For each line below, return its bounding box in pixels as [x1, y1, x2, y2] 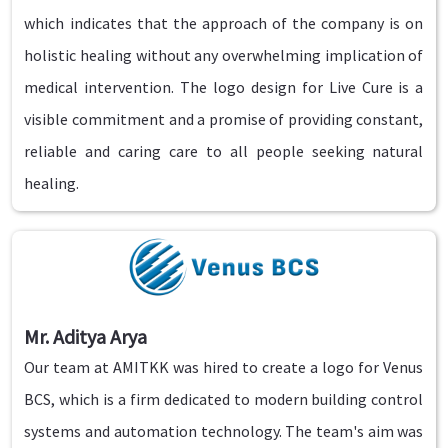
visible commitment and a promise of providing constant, [24, 109, 424, 129]
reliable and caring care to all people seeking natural [24, 141, 424, 161]
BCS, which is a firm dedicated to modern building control [24, 389, 424, 409]
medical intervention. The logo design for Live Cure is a [24, 77, 424, 97]
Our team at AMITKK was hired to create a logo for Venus [24, 357, 424, 377]
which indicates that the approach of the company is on [24, 13, 424, 33]
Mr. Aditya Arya [24, 324, 148, 349]
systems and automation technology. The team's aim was [24, 421, 424, 441]
